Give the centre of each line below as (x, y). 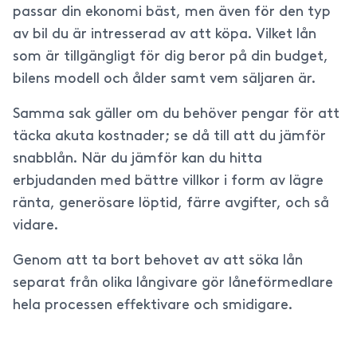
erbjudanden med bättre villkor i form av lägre (168, 181)
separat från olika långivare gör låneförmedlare (173, 283)
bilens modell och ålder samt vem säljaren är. (164, 79)
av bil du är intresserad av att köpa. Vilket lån (165, 35)
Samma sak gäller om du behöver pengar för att (176, 114)
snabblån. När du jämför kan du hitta (137, 159)
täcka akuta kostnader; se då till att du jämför (169, 137)
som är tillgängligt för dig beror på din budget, (171, 57)
